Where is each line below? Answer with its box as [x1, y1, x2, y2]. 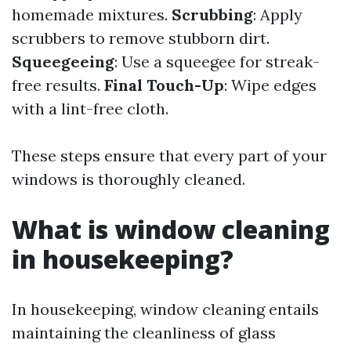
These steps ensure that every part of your [12, 146, 327, 165]
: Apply [253, 5, 302, 24]
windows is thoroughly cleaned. [12, 169, 245, 189]
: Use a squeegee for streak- [114, 52, 320, 71]
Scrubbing [172, 5, 253, 24]
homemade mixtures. [12, 5, 172, 24]
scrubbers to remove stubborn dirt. [12, 28, 270, 48]
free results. [12, 75, 104, 95]
